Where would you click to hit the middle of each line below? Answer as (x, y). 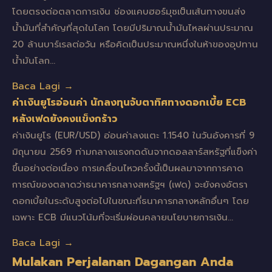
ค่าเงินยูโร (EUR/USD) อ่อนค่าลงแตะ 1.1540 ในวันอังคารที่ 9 (133, 135)
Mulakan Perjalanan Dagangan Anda (123, 262)
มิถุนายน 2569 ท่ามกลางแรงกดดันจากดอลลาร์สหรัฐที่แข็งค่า (135, 152)
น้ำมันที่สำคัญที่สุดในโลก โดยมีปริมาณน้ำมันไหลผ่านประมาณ (133, 28)
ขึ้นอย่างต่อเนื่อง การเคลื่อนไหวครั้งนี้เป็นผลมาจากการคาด (128, 168)
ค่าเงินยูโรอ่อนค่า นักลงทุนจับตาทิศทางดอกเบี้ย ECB (129, 103)
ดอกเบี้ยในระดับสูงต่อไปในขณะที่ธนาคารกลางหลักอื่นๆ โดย (131, 201)
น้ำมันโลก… (34, 61)
